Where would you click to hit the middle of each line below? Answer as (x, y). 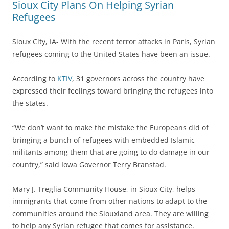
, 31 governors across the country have (138, 78)
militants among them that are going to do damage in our (111, 152)
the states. (30, 103)
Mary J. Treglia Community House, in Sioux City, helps (104, 189)
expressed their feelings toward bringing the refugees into (113, 91)
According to (35, 78)
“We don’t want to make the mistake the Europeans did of (110, 128)
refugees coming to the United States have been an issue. (111, 54)
